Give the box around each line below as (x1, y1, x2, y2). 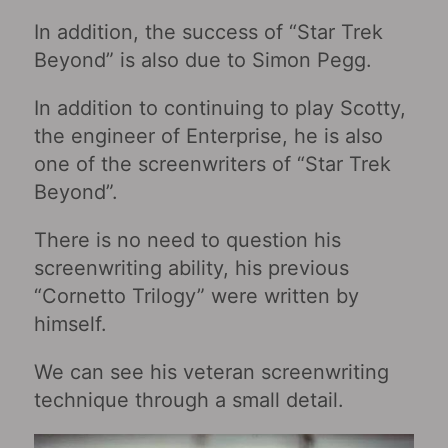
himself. (33, 311, 107, 336)
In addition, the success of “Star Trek (33, 19, 383, 44)
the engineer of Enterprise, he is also (33, 123, 383, 148)
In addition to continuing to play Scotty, (33, 95, 406, 120)
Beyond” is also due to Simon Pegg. (33, 47, 372, 72)
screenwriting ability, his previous (33, 255, 349, 280)
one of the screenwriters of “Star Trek (33, 151, 391, 176)
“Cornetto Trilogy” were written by (33, 283, 359, 308)
